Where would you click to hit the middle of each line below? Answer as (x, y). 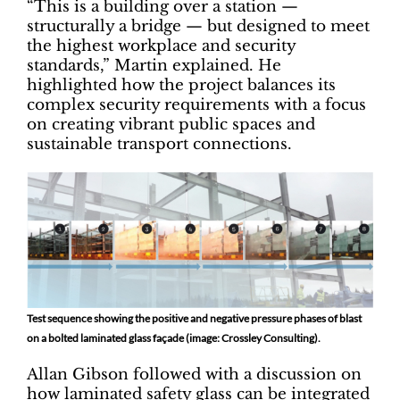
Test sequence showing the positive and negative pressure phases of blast (194, 318)
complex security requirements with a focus (196, 104)
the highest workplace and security (161, 46)
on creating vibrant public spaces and (171, 124)
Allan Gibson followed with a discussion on (194, 374)
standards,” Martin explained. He (154, 65)
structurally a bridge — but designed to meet (198, 26)
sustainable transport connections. (159, 144)
